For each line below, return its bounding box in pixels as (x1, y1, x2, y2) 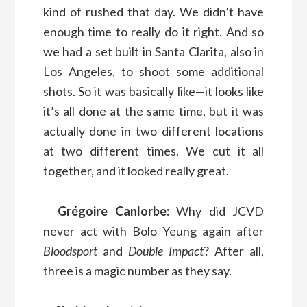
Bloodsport (42, 243, 97, 258)
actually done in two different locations (42, 123, 265, 138)
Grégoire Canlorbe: (57, 203, 169, 219)
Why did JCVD (169, 203, 265, 219)
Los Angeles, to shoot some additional (42, 63, 265, 79)
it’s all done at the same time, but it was (42, 103, 265, 119)
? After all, (204, 243, 265, 258)
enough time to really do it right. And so (42, 23, 265, 39)
